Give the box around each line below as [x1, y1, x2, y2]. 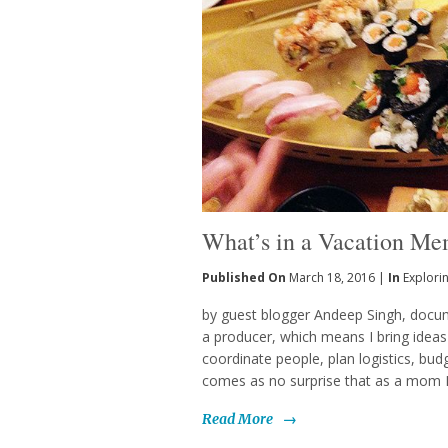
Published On [202, 269, 289, 287]
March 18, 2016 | [289, 269, 385, 287]
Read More [202, 409, 273, 428]
